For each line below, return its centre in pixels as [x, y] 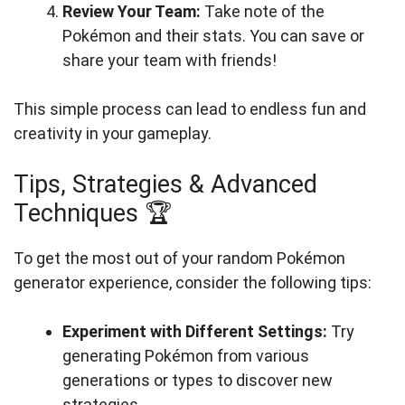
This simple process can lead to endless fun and [190, 109]
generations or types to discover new [198, 381]
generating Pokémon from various [186, 356]
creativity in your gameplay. [113, 134]
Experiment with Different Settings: [195, 332]
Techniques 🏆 [93, 214]
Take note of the [263, 12]
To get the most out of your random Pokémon [179, 259]
